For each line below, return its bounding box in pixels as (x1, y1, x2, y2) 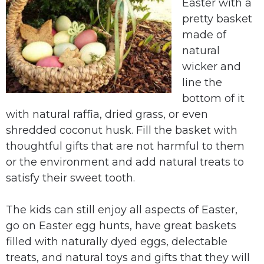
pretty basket (182, 12, 252, 25)
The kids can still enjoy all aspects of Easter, (6, 203, 237, 216)
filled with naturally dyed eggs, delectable (6, 235, 227, 248)
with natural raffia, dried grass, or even (6, 108, 208, 121)
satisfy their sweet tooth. (6, 171, 135, 184)
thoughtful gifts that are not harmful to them (6, 140, 245, 153)
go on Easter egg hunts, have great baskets (6, 219, 236, 232)
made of (182, 28, 226, 41)
